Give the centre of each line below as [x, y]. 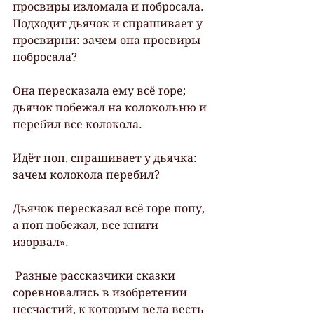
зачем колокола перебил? [86, 175]
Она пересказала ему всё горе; [101, 90]
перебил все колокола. [77, 124]
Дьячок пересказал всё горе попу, [110, 208]
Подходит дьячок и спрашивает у [109, 23]
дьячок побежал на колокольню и [111, 107]
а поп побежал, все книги [87, 225]
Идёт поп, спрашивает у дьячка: [106, 158]
